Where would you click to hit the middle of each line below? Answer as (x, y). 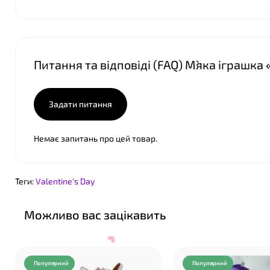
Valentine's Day (65, 181)
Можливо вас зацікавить (95, 215)
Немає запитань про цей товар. (96, 138)
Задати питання (80, 104)
